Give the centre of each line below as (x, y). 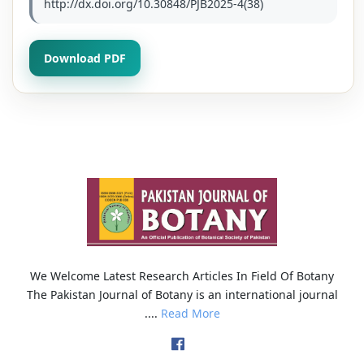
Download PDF (85, 58)
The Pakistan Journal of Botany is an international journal (182, 295)
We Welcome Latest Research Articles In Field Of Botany (182, 276)
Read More (190, 314)
